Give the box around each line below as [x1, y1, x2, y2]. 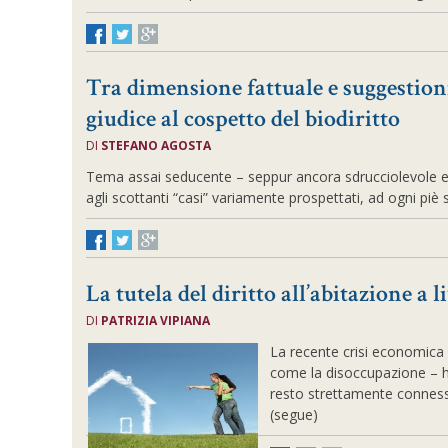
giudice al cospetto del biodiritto [86, 103, 401, 134]
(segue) [270, 405, 319, 424]
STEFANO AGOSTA [101, 137, 212, 154]
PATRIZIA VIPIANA [101, 312, 211, 329]
